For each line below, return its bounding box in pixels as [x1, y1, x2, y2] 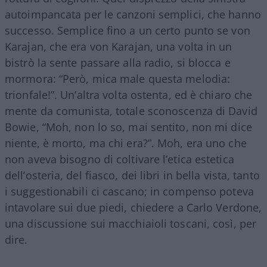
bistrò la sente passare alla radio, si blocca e [5, 55, 231, 70]
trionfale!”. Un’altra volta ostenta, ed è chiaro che [5, 87, 253, 102]
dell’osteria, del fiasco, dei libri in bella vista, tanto [5, 167, 260, 182]
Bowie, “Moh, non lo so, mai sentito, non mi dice [5, 119, 252, 134]
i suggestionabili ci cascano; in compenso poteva [5, 184, 254, 198]
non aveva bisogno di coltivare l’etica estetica [5, 151, 234, 166]
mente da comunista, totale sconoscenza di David [5, 103, 257, 118]
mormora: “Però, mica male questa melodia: [5, 71, 231, 86]
